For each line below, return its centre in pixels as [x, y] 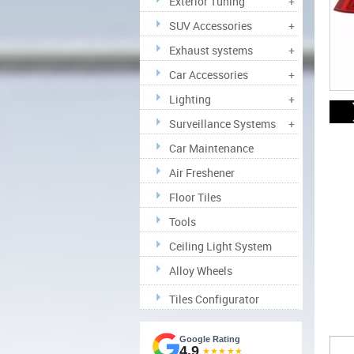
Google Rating [209, 339]
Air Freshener [201, 173]
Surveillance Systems [222, 124]
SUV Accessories [210, 26]
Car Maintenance [211, 148]
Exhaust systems [211, 50]
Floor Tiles [195, 197]
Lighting [190, 99]
